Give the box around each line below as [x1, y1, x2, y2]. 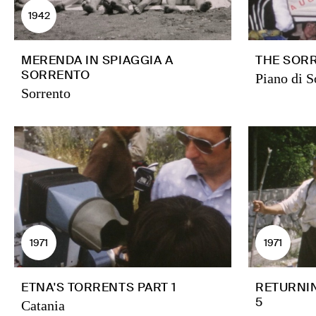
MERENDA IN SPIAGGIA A [21, 52, 174, 68]
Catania [21, 298, 65, 313]
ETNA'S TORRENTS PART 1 [21, 279, 176, 295]
